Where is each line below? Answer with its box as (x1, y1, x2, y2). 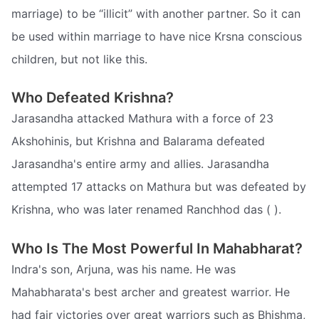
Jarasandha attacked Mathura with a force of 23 (11, 111, 273, 126)
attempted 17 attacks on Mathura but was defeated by (11, 179, 306, 194)
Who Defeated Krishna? (11, 89, 174, 107)
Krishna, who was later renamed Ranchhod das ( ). (11, 202, 281, 217)
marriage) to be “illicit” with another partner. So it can (11, 6, 300, 21)
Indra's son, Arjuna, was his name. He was (11, 261, 236, 276)
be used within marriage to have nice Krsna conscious (11, 28, 302, 43)
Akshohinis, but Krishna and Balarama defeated (11, 134, 265, 149)
